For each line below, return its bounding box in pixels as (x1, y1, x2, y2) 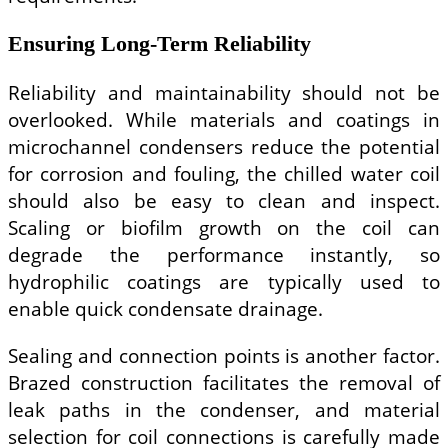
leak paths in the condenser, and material (8, 395, 440, 423)
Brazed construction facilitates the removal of (8, 368, 440, 396)
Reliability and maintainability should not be (8, 79, 440, 107)
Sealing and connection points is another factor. (8, 341, 440, 369)
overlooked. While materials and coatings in (8, 106, 440, 134)
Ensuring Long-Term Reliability (8, 30, 311, 56)
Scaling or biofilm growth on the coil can (8, 214, 440, 242)
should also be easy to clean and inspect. (8, 187, 440, 215)
